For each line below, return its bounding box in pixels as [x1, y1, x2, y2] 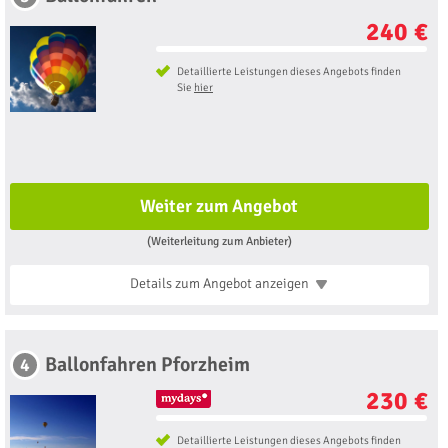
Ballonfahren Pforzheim [45, 352, 250, 378]
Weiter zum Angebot [140, 195, 299, 218]
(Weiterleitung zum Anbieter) [146, 234, 292, 249]
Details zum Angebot [129, 275, 255, 293]
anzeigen [254, 275, 309, 293]
